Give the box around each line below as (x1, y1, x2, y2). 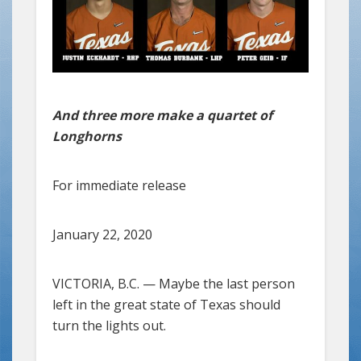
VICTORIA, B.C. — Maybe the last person (52, 274, 295, 293)
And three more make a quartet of (52, 106, 272, 124)
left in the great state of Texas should (52, 295, 280, 313)
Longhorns (52, 127, 122, 145)
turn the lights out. (52, 316, 166, 334)
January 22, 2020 (52, 225, 152, 243)
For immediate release (52, 176, 186, 194)
